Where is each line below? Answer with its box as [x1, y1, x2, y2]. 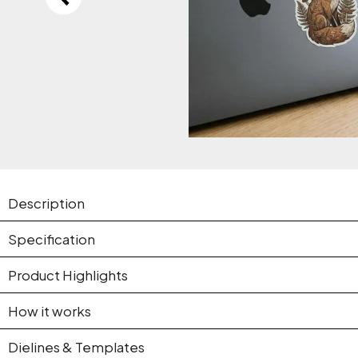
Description [8, 194, 85, 212]
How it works [8, 302, 91, 320]
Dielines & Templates [8, 338, 145, 356]
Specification [8, 230, 95, 248]
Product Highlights [8, 266, 128, 284]
